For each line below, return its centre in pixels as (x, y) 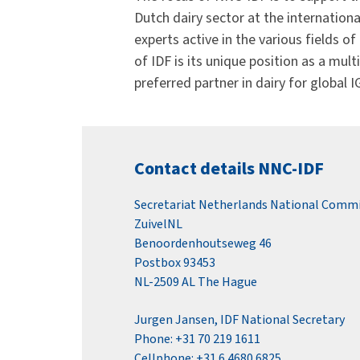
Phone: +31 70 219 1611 (197, 339)
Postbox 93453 (175, 263)
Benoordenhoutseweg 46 (203, 244)
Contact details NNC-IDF (229, 169)
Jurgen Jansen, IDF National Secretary (239, 319)
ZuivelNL (158, 225)
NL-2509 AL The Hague (196, 282)
